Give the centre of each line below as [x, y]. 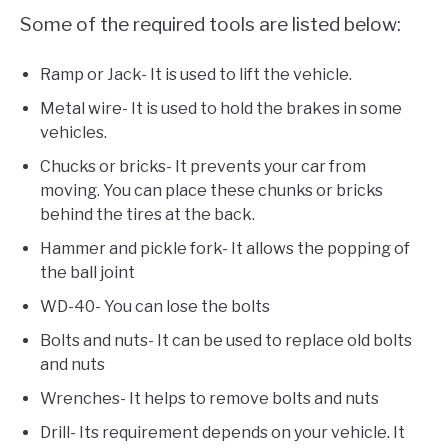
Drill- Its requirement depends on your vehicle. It [222, 432]
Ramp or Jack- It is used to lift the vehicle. [196, 74]
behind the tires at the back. [147, 214]
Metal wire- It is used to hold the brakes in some [221, 108]
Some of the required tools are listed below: [210, 24]
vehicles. [73, 132]
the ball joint [87, 272]
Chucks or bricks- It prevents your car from [203, 166]
